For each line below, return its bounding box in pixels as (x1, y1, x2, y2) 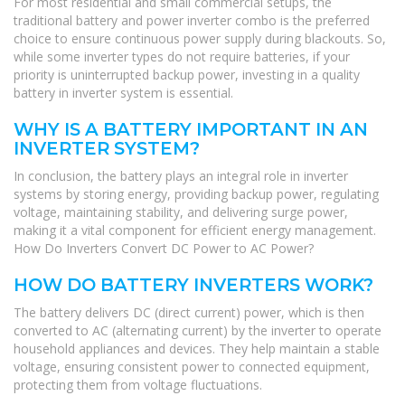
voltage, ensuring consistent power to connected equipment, (14, 358, 370, 376)
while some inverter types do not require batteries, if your (14, 48, 350, 66)
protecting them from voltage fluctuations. (14, 376, 262, 394)
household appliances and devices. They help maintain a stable (14, 340, 380, 358)
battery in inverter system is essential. (14, 84, 233, 102)
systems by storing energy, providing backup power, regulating (14, 185, 379, 203)
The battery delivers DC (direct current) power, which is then (14, 304, 364, 322)
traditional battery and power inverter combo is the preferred (14, 12, 370, 30)
